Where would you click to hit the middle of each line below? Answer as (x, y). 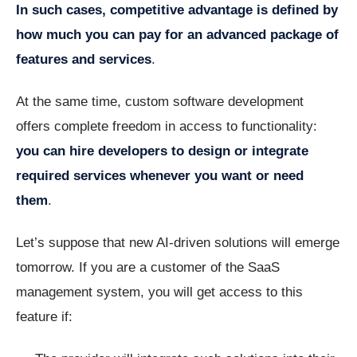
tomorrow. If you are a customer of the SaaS (148, 268)
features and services (84, 60)
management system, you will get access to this (159, 292)
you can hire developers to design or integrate (162, 151)
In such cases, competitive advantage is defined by (177, 10)
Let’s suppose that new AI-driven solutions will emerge (178, 243)
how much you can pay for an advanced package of (177, 35)
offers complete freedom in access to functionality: (167, 127)
